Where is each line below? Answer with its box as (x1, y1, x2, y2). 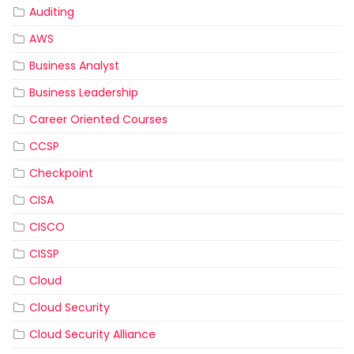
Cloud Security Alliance (29, 326, 156, 343)
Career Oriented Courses (29, 111, 168, 128)
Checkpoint (29, 165, 93, 182)
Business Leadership (29, 85, 138, 101)
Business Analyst (29, 58, 119, 74)
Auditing (29, 4, 74, 21)
